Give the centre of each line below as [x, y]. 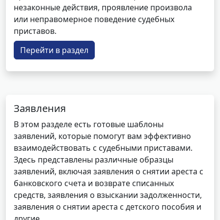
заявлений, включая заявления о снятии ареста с [109, 171]
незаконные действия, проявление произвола [103, 7]
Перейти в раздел [54, 50]
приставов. [35, 31]
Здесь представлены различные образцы [94, 160]
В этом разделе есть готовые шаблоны [89, 124]
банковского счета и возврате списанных [94, 183]
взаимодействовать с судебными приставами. [103, 148]
